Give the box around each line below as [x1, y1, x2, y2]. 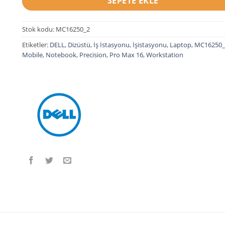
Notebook [46, 50, 76, 59]
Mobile [22, 50, 43, 59]
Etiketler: [22, 40, 50, 49]
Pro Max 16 [109, 50, 143, 59]
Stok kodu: [22, 24, 56, 34]
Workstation [146, 50, 183, 59]
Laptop [170, 40, 191, 49]
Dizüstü [68, 40, 90, 49]
